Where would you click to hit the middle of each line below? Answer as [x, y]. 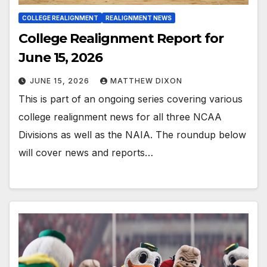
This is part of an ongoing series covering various [131, 99]
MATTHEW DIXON [146, 80]
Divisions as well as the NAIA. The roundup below [132, 134]
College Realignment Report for [121, 38]
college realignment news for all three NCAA [120, 117]
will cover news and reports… [86, 152]
